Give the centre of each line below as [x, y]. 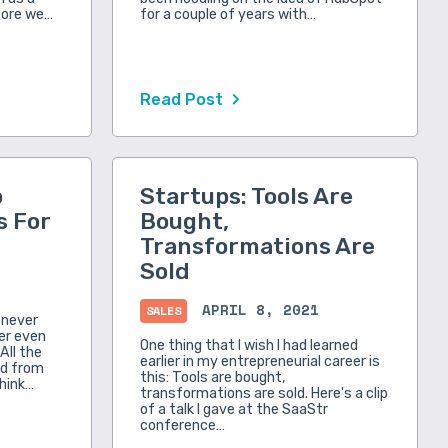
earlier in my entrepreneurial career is [259, 362]
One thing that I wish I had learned [248, 346]
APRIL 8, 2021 [260, 310]
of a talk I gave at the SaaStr [233, 410]
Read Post [183, 100]
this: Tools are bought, [212, 378]
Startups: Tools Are [246, 196]
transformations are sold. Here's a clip [263, 394]
